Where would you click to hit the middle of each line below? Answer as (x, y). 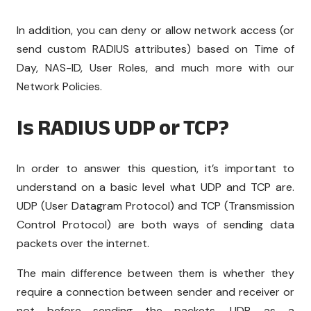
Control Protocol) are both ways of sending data (155, 225)
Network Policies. (59, 87)
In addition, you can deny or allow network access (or (155, 31)
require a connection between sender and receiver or (155, 292)
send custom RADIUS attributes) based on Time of (155, 49)
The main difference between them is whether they (155, 274)
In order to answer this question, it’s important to (155, 169)
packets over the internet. (83, 244)
